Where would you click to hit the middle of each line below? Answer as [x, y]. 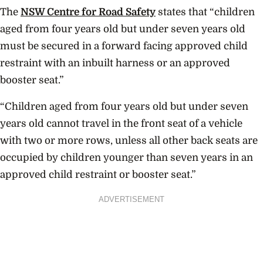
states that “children [205, 12]
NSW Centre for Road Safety [88, 12]
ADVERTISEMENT [131, 199]
